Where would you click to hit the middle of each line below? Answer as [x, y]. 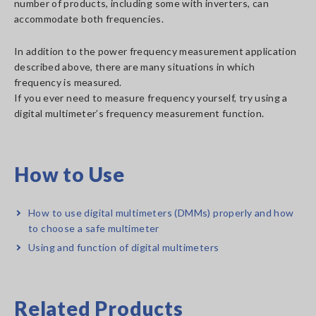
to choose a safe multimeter [94, 228]
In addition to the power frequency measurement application [156, 51]
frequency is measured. [68, 82]
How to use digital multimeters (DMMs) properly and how [161, 213]
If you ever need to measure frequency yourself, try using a [151, 98]
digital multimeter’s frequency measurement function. [139, 113]
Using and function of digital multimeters [124, 247]
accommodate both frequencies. [89, 19]
